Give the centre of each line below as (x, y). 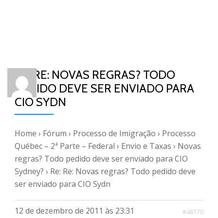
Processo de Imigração (114, 133)
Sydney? (29, 171)
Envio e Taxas (146, 146)
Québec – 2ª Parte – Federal (65, 146)
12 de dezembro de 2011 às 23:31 (74, 211)
